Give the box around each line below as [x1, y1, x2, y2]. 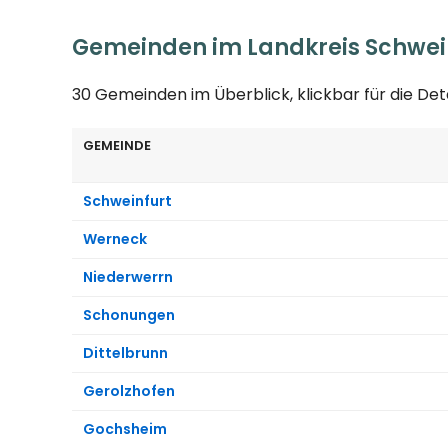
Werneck [83, 228, 147, 249]
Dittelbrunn [83, 342, 168, 363]
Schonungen [83, 304, 175, 325]
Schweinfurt [83, 190, 172, 211]
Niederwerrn [83, 266, 173, 287]
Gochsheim [83, 418, 167, 439]
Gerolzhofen [83, 380, 175, 401]
